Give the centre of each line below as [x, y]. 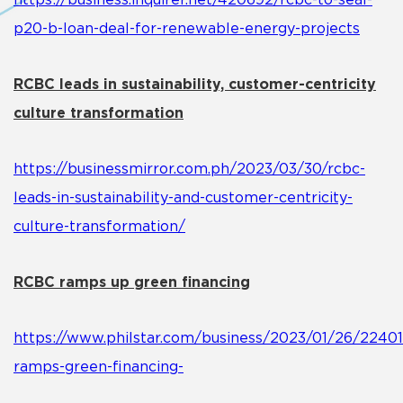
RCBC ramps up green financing [132, 282]
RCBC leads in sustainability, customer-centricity [195, 85]
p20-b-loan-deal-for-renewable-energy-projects [187, 29]
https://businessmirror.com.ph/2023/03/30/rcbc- [189, 169]
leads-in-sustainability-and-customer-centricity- [183, 198]
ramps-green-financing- [99, 367]
